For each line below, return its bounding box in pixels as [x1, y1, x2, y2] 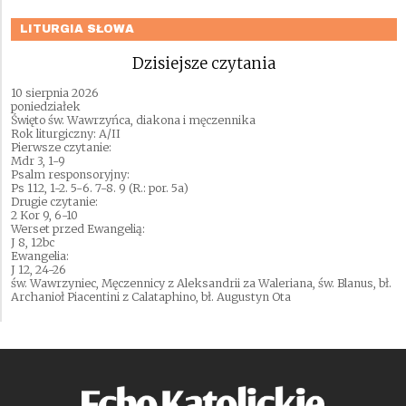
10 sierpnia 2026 [11, 85, 99, 100]
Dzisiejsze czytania [132, 53, 275, 73]
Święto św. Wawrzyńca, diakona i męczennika [11, 112, 256, 127]
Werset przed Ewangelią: [11, 221, 145, 236]
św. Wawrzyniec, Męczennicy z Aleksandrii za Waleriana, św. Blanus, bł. [11, 275, 391, 290]
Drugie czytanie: [11, 194, 98, 208]
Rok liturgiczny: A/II [11, 126, 121, 140]
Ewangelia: [11, 248, 69, 263]
